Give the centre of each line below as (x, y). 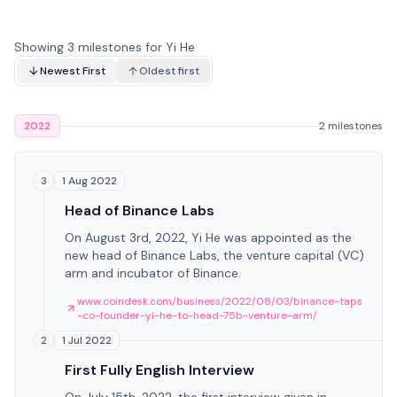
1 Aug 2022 (90, 181)
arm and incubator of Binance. (153, 273)
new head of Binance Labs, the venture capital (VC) (214, 255)
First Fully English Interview (160, 370)
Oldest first (169, 71)
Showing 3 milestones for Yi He (105, 47)
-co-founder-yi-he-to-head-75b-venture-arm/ (197, 315)
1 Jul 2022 (87, 340)
